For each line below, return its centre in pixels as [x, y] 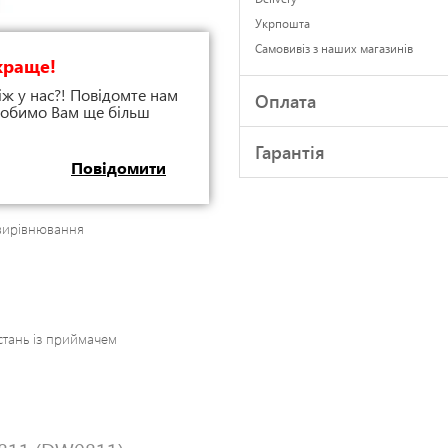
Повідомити [118, 167]
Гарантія [290, 152]
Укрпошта [282, 22]
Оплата [285, 101]
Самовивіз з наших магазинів [334, 47]
